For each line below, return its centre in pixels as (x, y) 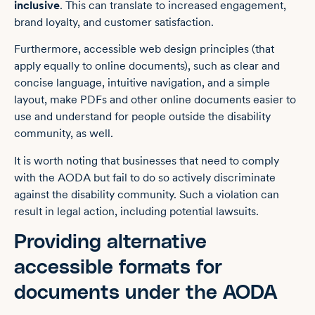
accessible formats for (118, 268)
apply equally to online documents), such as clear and (147, 66)
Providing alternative (110, 242)
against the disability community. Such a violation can (147, 194)
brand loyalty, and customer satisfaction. (114, 22)
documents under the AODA (146, 293)
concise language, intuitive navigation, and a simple (142, 83)
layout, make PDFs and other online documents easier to (155, 100)
